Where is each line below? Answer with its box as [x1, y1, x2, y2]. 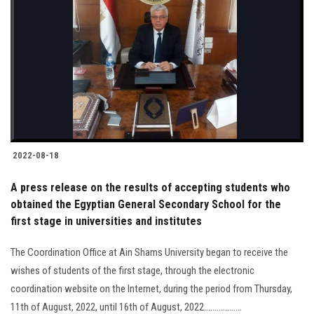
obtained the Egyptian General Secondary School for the [11, 198, 281, 212]
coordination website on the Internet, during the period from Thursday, [11, 282, 292, 296]
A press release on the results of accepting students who [11, 181, 290, 195]
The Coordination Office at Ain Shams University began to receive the [11, 246, 288, 259]
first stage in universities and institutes [11, 214, 202, 228]
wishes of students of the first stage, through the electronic [11, 264, 254, 278]
